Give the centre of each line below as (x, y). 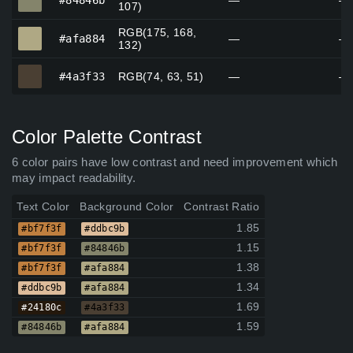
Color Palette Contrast (107, 137)
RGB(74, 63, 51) (161, 77)
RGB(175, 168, (158, 33)
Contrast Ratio (221, 207)
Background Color (127, 207)
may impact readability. (74, 178)
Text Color (43, 207)
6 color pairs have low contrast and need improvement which (175, 163)
